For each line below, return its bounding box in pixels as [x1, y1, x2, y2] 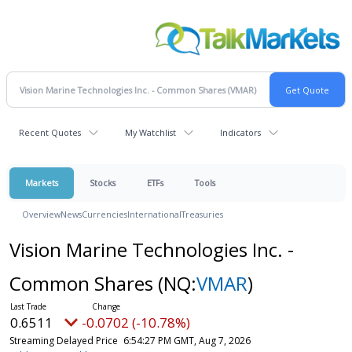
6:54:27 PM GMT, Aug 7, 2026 [123, 334, 251, 348]
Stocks [90, 177, 115, 189]
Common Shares [9, 270, 158, 297]
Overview [22, 208, 60, 221]
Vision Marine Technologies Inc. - [9, 236, 294, 263]
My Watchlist [125, 126, 176, 139]
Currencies [82, 208, 127, 221]
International [127, 208, 181, 221]
